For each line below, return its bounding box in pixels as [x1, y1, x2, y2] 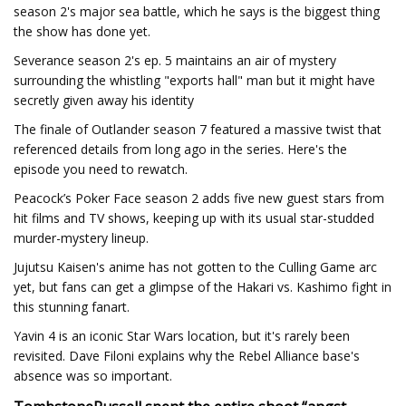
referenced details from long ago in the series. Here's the [14, 140, 347, 158]
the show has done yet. [14, 23, 150, 40]
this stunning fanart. [14, 298, 130, 315]
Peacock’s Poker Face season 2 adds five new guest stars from [14, 189, 384, 207]
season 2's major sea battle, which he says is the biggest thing [14, 3, 380, 20]
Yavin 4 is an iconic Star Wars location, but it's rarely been [14, 327, 350, 344]
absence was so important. [14, 367, 172, 384]
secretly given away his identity [14, 92, 194, 109]
